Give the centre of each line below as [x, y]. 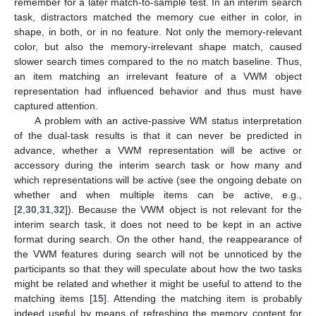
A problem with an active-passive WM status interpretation [168, 120]
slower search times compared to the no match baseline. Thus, [158, 61]
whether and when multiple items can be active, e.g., [158, 194]
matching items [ [53, 298]
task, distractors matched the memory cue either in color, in [158, 17]
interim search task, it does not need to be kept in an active [158, 224]
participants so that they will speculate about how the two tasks [158, 268]
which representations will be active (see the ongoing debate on [158, 180]
